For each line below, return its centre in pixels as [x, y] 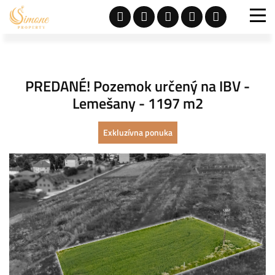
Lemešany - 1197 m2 [137, 103]
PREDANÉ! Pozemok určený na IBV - [137, 86]
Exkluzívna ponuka [137, 132]
